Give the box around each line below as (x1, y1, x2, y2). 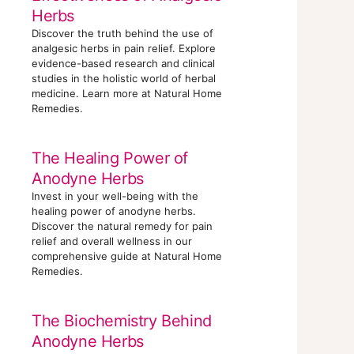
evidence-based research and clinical (32, 56, 215, 70)
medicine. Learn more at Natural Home (32, 86, 222, 100)
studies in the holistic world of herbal (32, 71, 216, 85)
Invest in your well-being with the (32, 189, 198, 202)
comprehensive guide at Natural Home (32, 249, 222, 262)
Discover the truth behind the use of (32, 26, 213, 40)
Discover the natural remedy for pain (32, 219, 213, 232)
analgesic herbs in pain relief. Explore (32, 41, 216, 55)
